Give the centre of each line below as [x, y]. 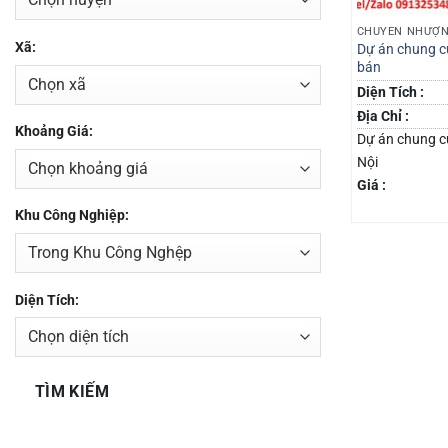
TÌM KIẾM [72, 391]
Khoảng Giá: [54, 132]
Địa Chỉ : [382, 117]
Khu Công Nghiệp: [72, 216]
